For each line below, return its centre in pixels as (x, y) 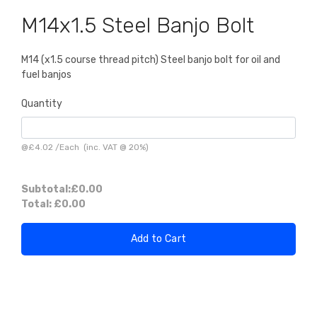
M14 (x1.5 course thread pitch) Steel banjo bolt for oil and (151, 60)
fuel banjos (46, 75)
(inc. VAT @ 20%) (114, 148)
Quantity (42, 104)
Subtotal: (46, 190)
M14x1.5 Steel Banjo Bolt (138, 26)
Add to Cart (158, 239)
